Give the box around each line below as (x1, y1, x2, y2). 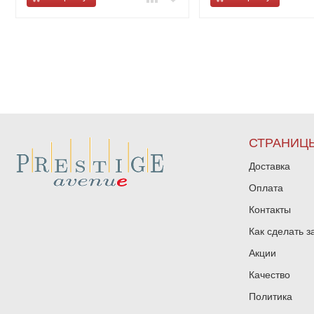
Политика (248, 291, 292, 302)
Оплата (248, 182, 283, 193)
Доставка (248, 161, 290, 172)
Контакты (248, 204, 291, 215)
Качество (248, 269, 290, 280)
